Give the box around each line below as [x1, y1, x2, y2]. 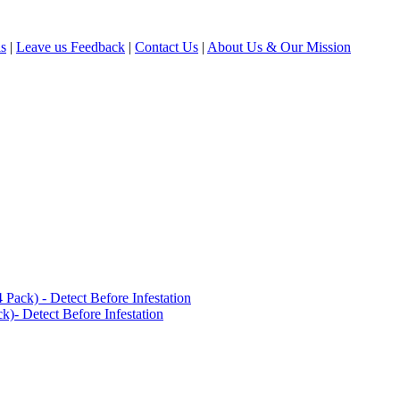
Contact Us [135, 39, 198, 54]
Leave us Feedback [16, 39, 125, 54]
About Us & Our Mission [207, 39, 351, 54]
